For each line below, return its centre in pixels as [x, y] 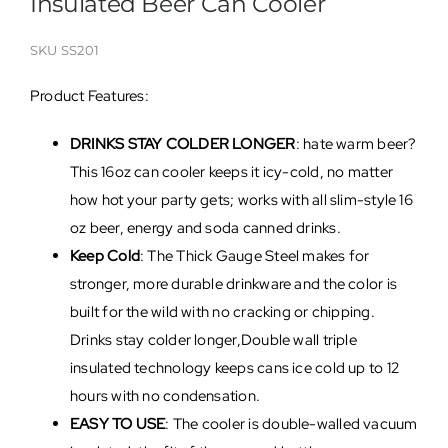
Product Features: [89, 96]
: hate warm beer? [356, 144]
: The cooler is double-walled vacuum [291, 424]
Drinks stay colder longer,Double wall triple [213, 340]
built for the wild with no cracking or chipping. [222, 312]
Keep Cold [105, 256]
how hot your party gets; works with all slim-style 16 [241, 200]
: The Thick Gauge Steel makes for [255, 256]
